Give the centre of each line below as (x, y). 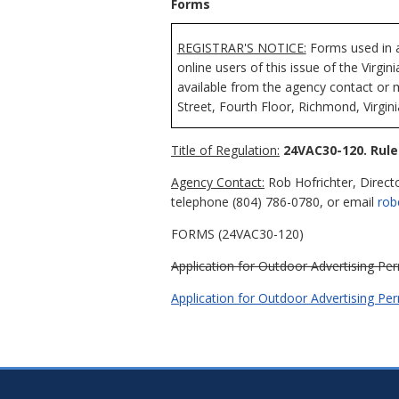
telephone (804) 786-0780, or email (274, 201)
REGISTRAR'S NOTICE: (241, 47)
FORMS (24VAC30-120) (237, 233)
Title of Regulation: (225, 150)
